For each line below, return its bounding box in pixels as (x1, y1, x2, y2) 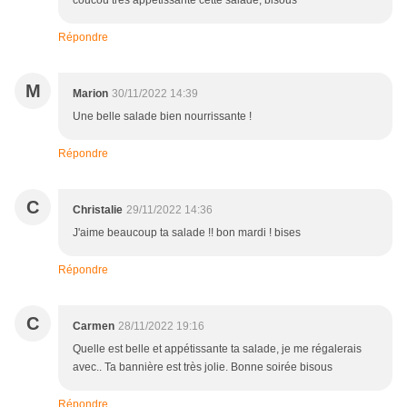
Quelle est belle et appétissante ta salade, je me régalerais (73, 342, 362, 356)
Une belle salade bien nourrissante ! (73, 110, 252, 124)
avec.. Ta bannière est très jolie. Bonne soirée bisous (73, 361, 333, 374)
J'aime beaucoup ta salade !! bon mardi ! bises (73, 226, 301, 240)
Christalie (73, 203, 123, 217)
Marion (73, 87, 108, 101)
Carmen (73, 320, 114, 333)
